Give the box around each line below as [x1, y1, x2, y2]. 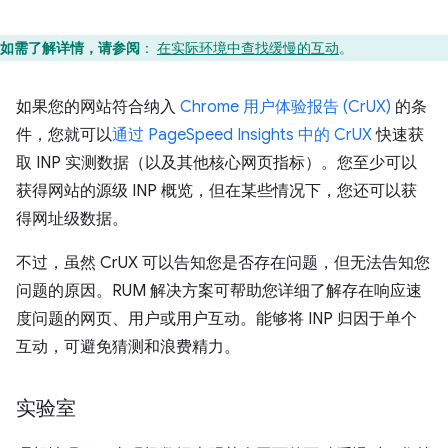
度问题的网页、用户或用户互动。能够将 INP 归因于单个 [16, 308, 417, 329]
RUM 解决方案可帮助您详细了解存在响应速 [112, 280, 422, 301]
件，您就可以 [16, 124, 112, 145]
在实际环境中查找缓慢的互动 [157, 38, 339, 57]
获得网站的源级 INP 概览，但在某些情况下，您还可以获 [16, 180, 417, 201]
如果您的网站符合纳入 [16, 96, 180, 117]
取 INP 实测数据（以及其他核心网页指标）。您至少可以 [16, 152, 417, 173]
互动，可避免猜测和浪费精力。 [16, 336, 240, 357]
